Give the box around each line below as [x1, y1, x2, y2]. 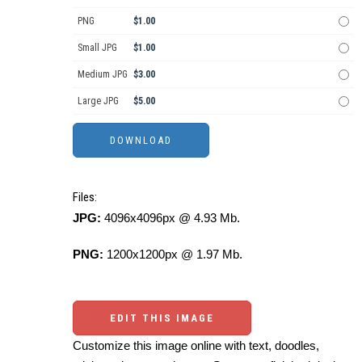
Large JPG [78, 95, 119, 107]
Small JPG [78, 42, 117, 54]
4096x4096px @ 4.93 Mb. [101, 211, 240, 225]
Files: [73, 190, 97, 205]
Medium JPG [78, 69, 128, 81]
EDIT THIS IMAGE [110, 312, 214, 325]
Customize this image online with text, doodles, [73, 339, 319, 353]
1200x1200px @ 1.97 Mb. [103, 247, 242, 262]
